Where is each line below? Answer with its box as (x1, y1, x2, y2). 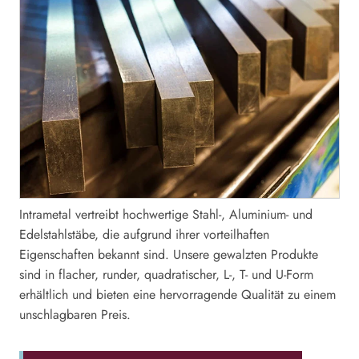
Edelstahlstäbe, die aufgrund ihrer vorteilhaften (19, 225, 269, 244)
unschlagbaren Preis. (19, 305, 135, 324)
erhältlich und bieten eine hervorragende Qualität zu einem (19, 285, 336, 304)
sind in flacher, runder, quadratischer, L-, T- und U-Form (19, 265, 313, 284)
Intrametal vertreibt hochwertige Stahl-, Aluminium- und (19, 205, 313, 224)
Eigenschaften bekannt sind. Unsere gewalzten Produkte (19, 245, 318, 264)
